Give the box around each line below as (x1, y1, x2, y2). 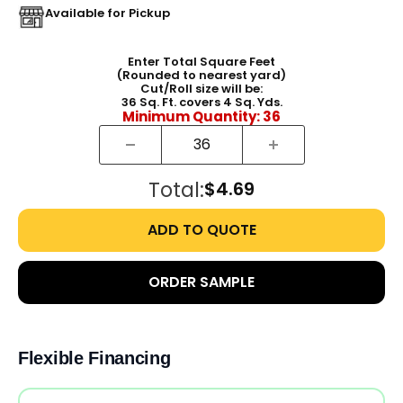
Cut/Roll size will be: (140, 79, 263, 97)
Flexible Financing (18, 347, 171, 368)
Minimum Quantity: (122, 106, 263, 126)
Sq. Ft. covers (139, 93, 223, 111)
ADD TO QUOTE (147, 219, 256, 240)
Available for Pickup (45, 4, 170, 22)
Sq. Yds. (231, 93, 282, 111)
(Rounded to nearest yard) (117, 66, 286, 84)
